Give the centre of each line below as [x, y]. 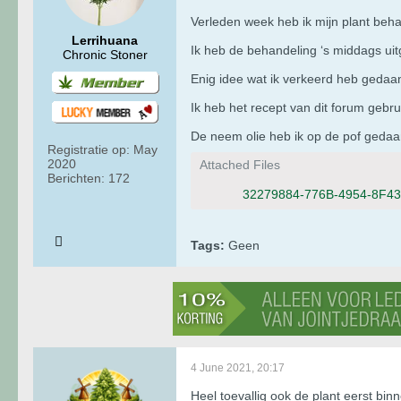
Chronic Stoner [105, 54]
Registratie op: [89, 149]
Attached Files [240, 164]
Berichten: [76, 178]
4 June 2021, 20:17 [238, 367]
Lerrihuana [105, 40]
